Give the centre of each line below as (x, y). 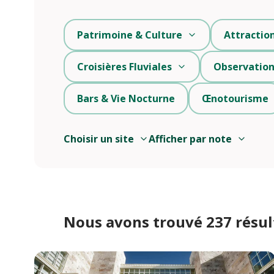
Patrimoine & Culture (130, 35)
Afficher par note (190, 139)
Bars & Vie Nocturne (126, 98)
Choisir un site (99, 139)
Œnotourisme (235, 98)
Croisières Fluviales (124, 66)
